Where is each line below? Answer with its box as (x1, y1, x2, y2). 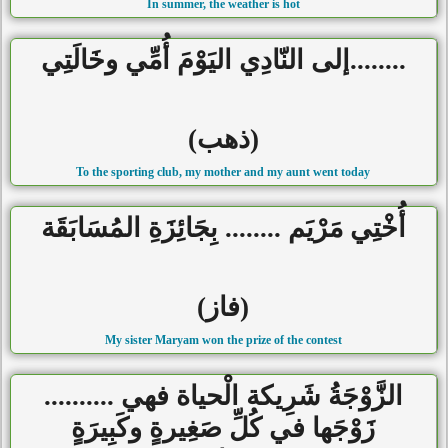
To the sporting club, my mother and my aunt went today (76, 164, 371, 179)
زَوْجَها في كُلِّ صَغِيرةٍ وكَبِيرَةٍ (71, 412, 376, 443)
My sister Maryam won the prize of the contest (104, 332, 342, 347)
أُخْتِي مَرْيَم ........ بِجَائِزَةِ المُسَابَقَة (40, 212, 406, 243)
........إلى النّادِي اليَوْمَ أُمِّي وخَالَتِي (40, 44, 406, 75)
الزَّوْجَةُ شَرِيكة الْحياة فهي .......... (43, 380, 403, 411)
